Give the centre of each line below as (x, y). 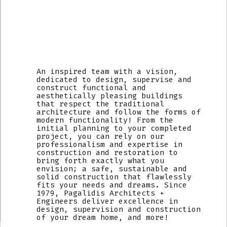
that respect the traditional (100, 104)
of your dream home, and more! (103, 217)
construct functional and (91, 87)
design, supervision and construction (119, 209)
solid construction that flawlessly (114, 177)
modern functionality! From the (105, 120)
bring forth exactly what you (100, 160)
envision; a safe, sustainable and (112, 168)
